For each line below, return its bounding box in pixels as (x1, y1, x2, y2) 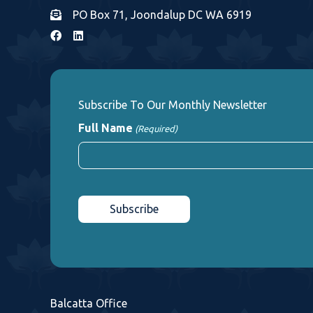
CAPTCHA (78, 180, 131, 194)
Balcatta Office (50, 296, 127, 310)
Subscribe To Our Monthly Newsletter (78, 98, 267, 111)
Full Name (78, 121, 133, 134)
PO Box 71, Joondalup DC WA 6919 (73, 8, 252, 21)
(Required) (135, 123, 178, 133)
